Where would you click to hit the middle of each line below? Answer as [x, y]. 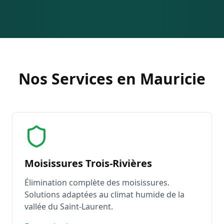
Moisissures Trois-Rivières [88, 163]
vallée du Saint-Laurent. [69, 206]
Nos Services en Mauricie [112, 79]
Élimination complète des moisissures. [97, 182]
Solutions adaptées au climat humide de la [104, 194]
